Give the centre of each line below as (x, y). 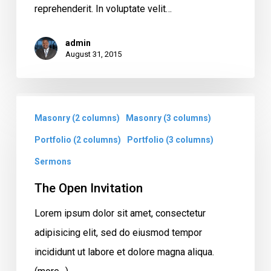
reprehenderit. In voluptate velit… (103, 8)
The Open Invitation (88, 188)
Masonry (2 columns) (77, 118)
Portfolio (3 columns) (170, 139)
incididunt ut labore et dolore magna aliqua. (124, 252)
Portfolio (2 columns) (77, 139)
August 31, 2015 (93, 54)
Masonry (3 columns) (168, 118)
